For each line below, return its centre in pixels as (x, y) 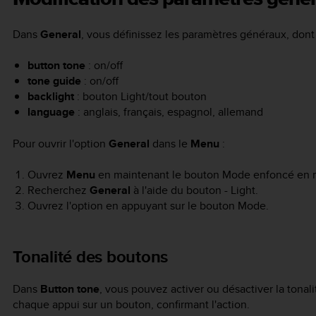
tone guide (54, 81)
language (51, 112)
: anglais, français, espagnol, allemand (169, 112)
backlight (50, 97)
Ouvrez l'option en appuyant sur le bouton (132, 206)
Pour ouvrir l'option (61, 143)
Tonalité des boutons (90, 257)
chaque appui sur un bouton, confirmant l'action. (131, 305)
